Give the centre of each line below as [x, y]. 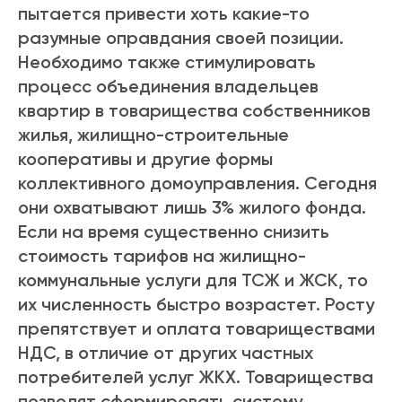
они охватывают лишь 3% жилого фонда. [192, 208]
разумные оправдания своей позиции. [181, 38]
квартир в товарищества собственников [194, 111]
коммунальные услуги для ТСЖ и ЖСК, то [193, 280]
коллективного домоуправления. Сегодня [197, 184]
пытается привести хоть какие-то [164, 14]
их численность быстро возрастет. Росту [196, 305]
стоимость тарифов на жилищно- [162, 256]
